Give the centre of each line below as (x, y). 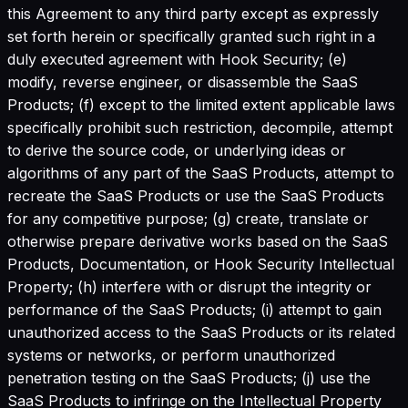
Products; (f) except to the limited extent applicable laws (201, 104)
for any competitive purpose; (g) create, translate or (188, 218)
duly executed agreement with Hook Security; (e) (177, 59)
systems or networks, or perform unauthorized (171, 355)
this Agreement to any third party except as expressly (193, 13)
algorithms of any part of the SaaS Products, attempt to (201, 173)
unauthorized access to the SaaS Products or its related (201, 332)
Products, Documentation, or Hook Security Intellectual (201, 264)
